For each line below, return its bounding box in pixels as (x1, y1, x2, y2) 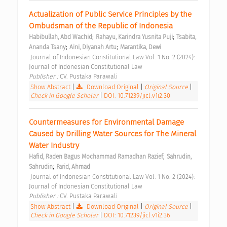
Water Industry (29, 140, 81, 150)
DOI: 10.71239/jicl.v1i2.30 (104, 91, 170, 99)
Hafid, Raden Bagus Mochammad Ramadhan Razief (29, 153, 163, 160)
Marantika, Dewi (120, 43, 161, 51)
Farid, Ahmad (56, 163, 90, 170)
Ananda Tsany (29, 43, 66, 51)
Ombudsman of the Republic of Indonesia (29, 21, 175, 30)
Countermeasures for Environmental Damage (29, 117, 184, 127)
